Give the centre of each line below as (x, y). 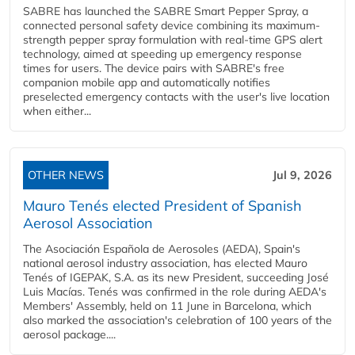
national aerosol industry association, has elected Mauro (165, 263)
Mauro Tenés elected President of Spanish (162, 206)
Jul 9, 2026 (302, 176)
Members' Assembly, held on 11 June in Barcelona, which (167, 306)
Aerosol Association (88, 223)
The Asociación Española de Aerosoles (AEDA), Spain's (162, 249)
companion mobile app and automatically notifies (147, 83)
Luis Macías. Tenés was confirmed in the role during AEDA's (175, 292)
